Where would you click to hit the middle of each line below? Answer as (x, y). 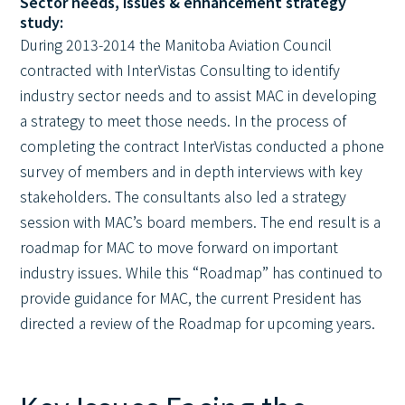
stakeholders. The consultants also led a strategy (184, 196)
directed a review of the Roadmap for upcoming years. (198, 323)
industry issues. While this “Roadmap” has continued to (202, 272)
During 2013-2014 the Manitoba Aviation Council (176, 44)
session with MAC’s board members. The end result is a (201, 221)
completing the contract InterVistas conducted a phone (202, 146)
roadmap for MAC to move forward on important (179, 247)
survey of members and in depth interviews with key (192, 171)
